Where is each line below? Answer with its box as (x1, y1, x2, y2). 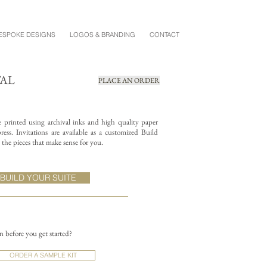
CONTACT (150, 30, 179, 39)
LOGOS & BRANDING (70, 30, 135, 39)
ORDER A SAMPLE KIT (10, 251, 77, 259)
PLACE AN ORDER (98, 76, 160, 85)
